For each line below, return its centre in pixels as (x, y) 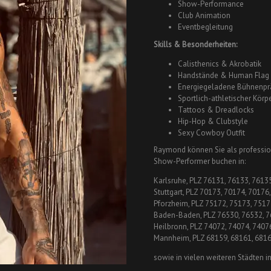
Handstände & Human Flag (224, 75)
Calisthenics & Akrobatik (220, 64)
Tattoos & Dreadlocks (216, 109)
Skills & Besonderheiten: (195, 44)
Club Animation (204, 16)
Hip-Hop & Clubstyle (213, 121)
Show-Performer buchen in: (200, 162)
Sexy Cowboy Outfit (211, 132)
